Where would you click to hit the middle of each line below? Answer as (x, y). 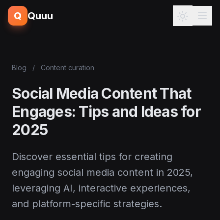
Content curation (68, 68)
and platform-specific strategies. (87, 204)
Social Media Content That (102, 93)
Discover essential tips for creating (92, 157)
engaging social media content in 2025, (102, 172)
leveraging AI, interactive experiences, (101, 188)
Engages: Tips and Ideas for (106, 111)
